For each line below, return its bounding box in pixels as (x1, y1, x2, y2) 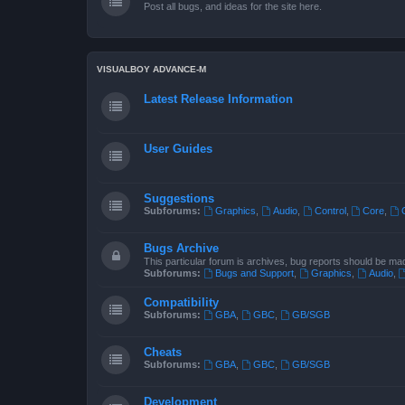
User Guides (144, 142, 212, 155)
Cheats (144, 345, 182, 359)
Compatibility (144, 296, 219, 309)
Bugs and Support (214, 268, 294, 278)
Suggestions (144, 192, 214, 205)
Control (314, 205, 346, 216)
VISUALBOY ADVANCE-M (97, 64, 206, 74)
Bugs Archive (144, 241, 219, 255)
